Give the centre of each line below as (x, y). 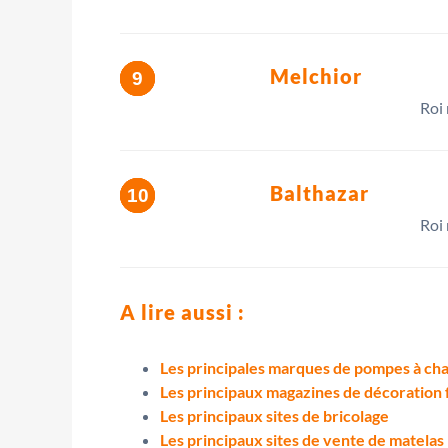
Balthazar (319, 192)
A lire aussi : (182, 311)
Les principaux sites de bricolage (274, 415)
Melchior (316, 75)
